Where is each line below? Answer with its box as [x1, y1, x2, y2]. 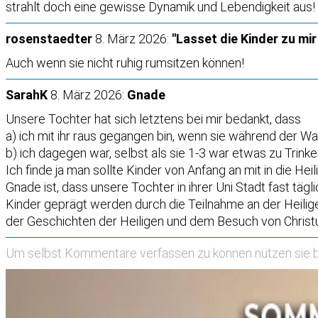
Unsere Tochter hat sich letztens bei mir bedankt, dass [6, 111, 301, 127]
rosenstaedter [6, 31, 92, 47]
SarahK [6, 87, 48, 103]
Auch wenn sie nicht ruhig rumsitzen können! [6, 55, 244, 71]
